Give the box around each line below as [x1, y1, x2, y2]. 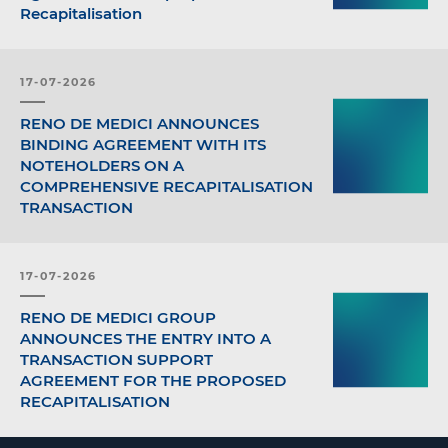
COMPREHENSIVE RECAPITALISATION [20, 176, 313, 196]
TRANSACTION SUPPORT [20, 349, 213, 369]
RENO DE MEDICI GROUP [20, 307, 216, 327]
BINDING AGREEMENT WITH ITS [20, 134, 266, 154]
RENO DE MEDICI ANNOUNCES [20, 113, 259, 133]
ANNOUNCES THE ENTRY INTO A [20, 328, 271, 348]
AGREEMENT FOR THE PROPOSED [20, 370, 286, 390]
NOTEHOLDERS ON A [20, 155, 184, 175]
